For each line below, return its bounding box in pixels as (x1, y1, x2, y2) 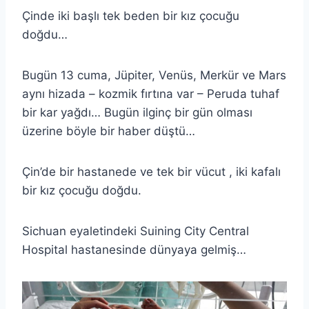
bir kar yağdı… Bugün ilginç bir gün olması (22, 105, 252, 119)
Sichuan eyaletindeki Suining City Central (22, 223, 249, 238)
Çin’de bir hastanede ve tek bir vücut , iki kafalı (22, 164, 281, 179)
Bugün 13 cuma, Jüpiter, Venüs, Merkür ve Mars (22, 68, 286, 82)
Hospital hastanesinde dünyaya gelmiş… (22, 242, 246, 257)
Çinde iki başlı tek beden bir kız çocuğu (22, 8, 239, 23)
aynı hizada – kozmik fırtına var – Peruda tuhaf (22, 86, 279, 101)
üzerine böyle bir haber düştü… (22, 123, 195, 138)
